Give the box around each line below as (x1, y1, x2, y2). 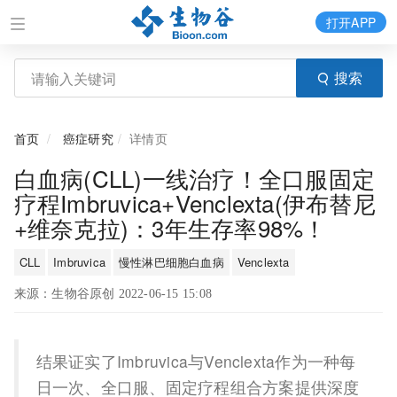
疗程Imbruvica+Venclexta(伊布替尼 (13, 186, 376, 219)
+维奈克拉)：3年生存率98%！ (13, 211, 327, 244)
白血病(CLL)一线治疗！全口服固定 (13, 161, 376, 194)
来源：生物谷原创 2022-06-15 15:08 (13, 287, 212, 300)
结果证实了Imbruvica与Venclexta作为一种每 (35, 350, 356, 372)
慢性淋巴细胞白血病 (119, 253, 224, 270)
